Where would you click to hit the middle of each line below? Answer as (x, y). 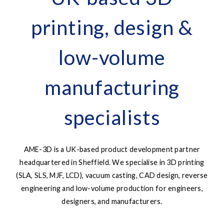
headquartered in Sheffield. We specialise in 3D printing (112, 162)
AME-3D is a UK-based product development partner (112, 149)
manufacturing (112, 87)
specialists (112, 117)
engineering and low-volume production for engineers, (112, 188)
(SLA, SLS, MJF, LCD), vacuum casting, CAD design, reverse (112, 175)
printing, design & (112, 27)
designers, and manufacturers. (112, 201)
